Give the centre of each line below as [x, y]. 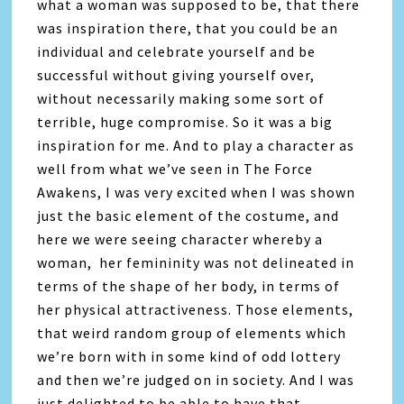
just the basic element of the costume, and [188, 216]
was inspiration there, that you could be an [188, 28]
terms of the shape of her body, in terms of [189, 286]
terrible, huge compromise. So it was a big [185, 122]
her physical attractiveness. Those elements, [196, 310]
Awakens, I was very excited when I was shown [197, 193]
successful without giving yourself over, [176, 75]
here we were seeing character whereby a [180, 239]
